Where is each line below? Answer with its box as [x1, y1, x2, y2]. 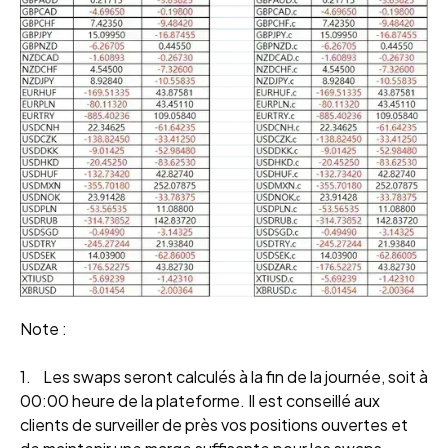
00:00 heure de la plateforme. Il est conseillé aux [20, 389, 380, 411]
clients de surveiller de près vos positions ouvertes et [20, 413, 408, 435]
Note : [20, 317, 67, 339]
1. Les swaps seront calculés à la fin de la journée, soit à [20, 365, 428, 387]
